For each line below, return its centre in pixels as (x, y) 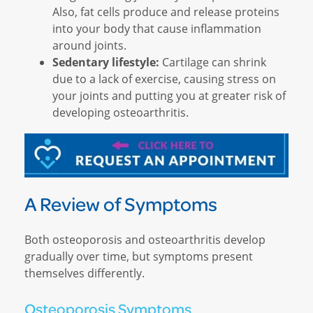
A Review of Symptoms (121, 204)
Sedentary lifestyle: (106, 62)
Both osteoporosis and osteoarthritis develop (145, 240)
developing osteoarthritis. (121, 112)
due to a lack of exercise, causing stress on (164, 78)
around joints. (89, 45)
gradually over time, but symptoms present (139, 256)
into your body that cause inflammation (157, 28)
